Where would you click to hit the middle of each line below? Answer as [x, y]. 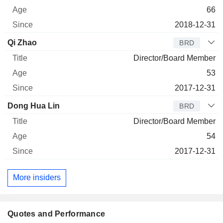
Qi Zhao [22, 42]
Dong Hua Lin [34, 106]
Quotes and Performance [56, 214]
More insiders [37, 178]
